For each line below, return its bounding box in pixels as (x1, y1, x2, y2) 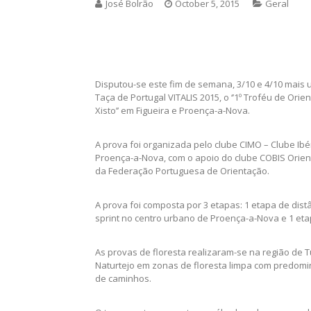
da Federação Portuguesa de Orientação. (95, 165, 269, 177)
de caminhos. (95, 272, 151, 285)
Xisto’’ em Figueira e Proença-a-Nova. (95, 104, 250, 117)
